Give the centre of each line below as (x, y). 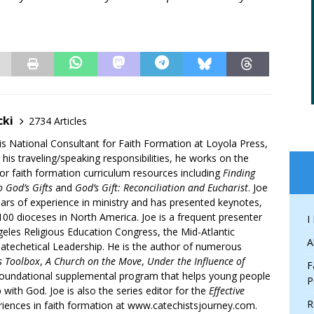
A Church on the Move (94, 261)
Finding (239, 173)
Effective (227, 291)
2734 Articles (58, 121)
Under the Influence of (196, 261)
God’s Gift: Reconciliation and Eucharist (162, 188)
